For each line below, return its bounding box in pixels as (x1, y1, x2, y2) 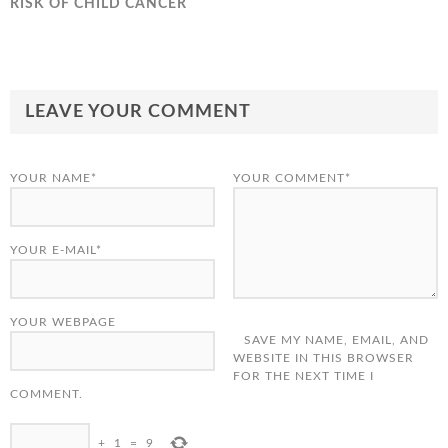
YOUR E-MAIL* (10, 244, 102, 256)
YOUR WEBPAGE (10, 316, 116, 328)
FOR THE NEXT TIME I (232, 370, 374, 382)
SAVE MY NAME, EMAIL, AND (243, 334, 429, 346)
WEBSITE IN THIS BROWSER (232, 352, 414, 364)
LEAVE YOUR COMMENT (25, 103, 251, 121)
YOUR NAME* (10, 172, 97, 184)
